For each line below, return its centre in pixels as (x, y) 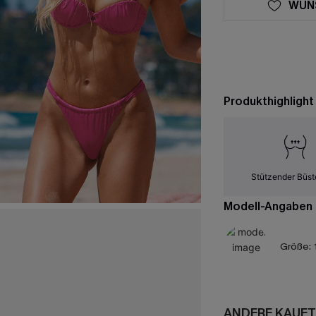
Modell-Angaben (268, 206)
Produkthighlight (268, 101)
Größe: (295, 247)
